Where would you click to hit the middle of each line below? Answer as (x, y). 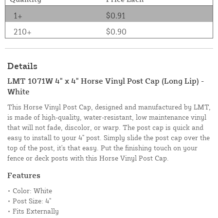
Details (22, 66)
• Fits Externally (33, 211)
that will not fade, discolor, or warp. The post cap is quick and (105, 127)
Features (24, 175)
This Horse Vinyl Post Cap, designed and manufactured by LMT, (109, 107)
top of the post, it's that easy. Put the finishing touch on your (102, 148)
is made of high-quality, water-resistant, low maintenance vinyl (107, 117)
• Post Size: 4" (29, 201)
